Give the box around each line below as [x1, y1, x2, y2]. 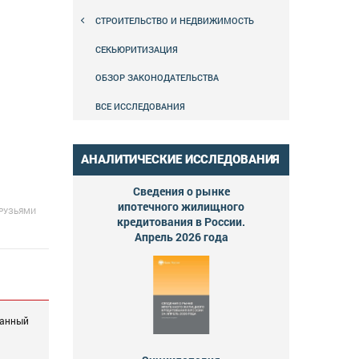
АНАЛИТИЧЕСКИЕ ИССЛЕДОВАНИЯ [81, 151, 280, 167]
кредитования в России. [117, 213, 245, 229]
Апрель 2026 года [134, 228, 228, 244]
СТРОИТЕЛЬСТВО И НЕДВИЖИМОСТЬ [95, 14, 254, 27]
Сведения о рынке [132, 183, 230, 199]
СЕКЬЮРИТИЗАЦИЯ [95, 42, 178, 55]
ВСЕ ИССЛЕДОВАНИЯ [95, 99, 185, 112]
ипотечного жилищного [118, 198, 244, 214]
